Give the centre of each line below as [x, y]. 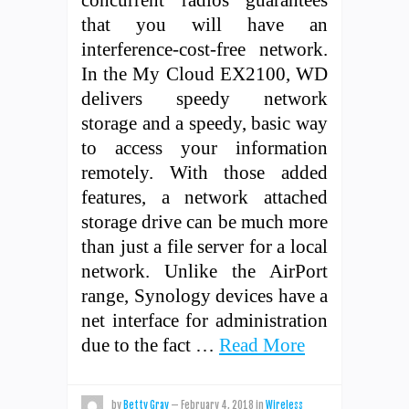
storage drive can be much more [204, 221]
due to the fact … [150, 344]
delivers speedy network [204, 98]
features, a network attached [204, 196]
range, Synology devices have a [204, 295]
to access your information [204, 147]
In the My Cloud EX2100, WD [204, 73]
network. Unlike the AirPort [204, 270]
